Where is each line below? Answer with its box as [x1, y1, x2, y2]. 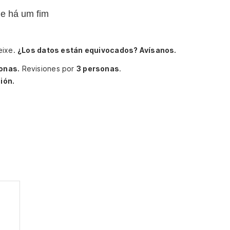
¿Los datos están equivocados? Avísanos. [17, 46, 177, 54]
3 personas [76, 64, 120, 73]
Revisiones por [22, 64, 76, 73]
